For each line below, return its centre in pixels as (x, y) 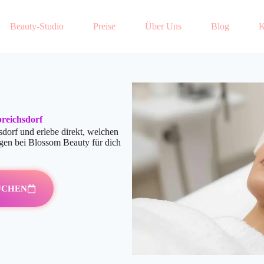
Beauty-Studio (37, 26)
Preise (104, 26)
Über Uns (163, 26)
